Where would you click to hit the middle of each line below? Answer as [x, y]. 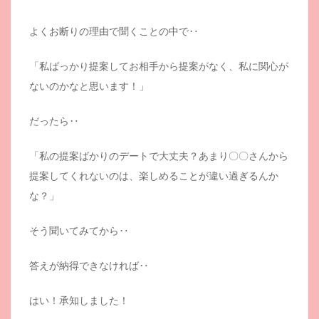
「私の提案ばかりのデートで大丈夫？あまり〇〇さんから [159, 156]
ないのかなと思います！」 [89, 86]
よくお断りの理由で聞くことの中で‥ [114, 31]
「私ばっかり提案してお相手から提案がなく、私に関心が [159, 66]
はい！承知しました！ [79, 300]
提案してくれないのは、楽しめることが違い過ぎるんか [154, 176]
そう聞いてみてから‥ [79, 230]
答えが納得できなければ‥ [89, 265]
